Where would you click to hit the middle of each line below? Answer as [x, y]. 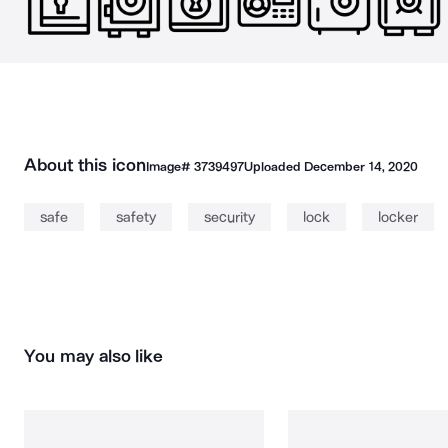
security [229, 217]
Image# [169, 166]
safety [136, 217]
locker [398, 217]
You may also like [94, 356]
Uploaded [274, 166]
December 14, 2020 [361, 166]
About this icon [85, 165]
